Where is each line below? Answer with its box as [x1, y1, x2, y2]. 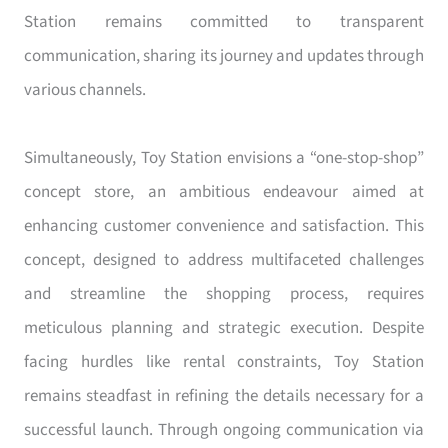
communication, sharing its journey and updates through [24, 43, 424, 68]
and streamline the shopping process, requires [24, 281, 424, 306]
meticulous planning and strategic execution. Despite [24, 315, 424, 340]
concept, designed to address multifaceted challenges [24, 247, 424, 272]
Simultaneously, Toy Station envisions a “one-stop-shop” [24, 145, 424, 170]
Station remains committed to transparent [24, 9, 424, 34]
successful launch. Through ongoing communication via [24, 417, 424, 442]
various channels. [24, 77, 147, 102]
